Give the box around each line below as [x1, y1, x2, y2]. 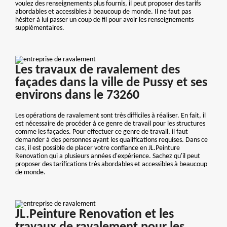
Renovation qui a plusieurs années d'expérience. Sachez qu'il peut [15, 153, 200, 161]
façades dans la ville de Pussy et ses [15, 77, 207, 90]
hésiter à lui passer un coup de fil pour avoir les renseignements [15, 16, 194, 24]
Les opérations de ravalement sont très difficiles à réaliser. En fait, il [15, 112, 206, 120]
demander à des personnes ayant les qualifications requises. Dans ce [15, 136, 208, 144]
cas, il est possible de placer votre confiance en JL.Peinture [15, 144, 180, 153]
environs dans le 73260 [15, 89, 139, 102]
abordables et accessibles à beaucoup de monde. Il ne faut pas [15, 8, 191, 16]
